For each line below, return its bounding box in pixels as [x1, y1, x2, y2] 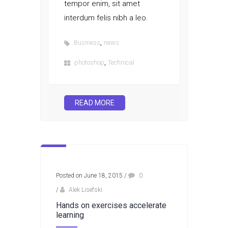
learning [56, 210, 84, 220]
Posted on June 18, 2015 [56, 172, 123, 179]
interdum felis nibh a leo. [64, 13, 148, 22]
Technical [108, 58, 134, 66]
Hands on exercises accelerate [56, 200, 166, 210]
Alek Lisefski [69, 186, 102, 193]
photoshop [74, 58, 104, 66]
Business [74, 38, 100, 46]
